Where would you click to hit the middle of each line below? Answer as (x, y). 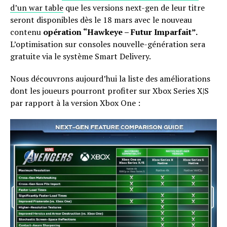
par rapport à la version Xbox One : (75, 103)
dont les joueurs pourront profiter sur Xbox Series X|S (109, 91)
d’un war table (37, 8)
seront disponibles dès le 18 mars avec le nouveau (101, 20)
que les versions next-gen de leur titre (134, 8)
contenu (27, 32)
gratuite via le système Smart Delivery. (81, 56)
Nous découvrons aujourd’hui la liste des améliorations (110, 79)
